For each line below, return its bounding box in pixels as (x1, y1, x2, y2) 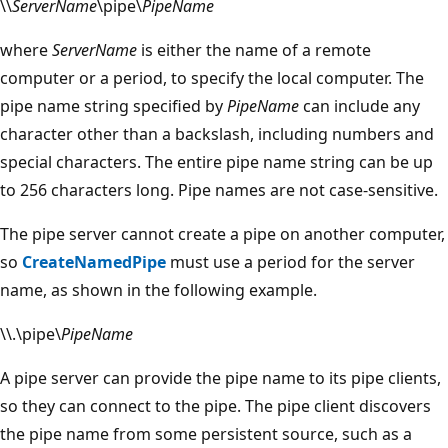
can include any (299, 94, 420, 117)
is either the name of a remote (137, 38, 371, 61)
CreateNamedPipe (22, 250, 166, 273)
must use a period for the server (166, 250, 415, 273)
